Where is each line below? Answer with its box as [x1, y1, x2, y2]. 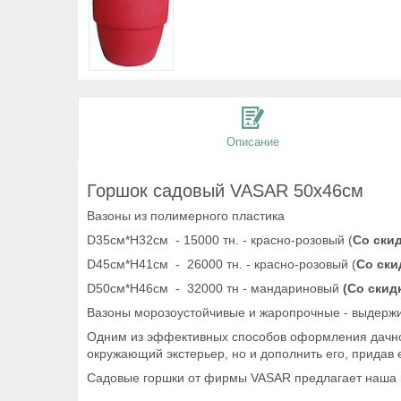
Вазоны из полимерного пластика [87, 208, 285, 223]
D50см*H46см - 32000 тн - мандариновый [87, 280, 343, 295]
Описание [226, 134, 279, 149]
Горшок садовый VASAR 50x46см [87, 180, 363, 200]
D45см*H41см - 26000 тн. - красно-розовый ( [87, 256, 356, 271]
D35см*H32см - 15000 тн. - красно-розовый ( [87, 232, 353, 247]
